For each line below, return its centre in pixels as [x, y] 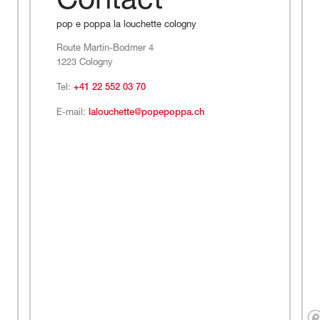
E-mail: [72, 113]
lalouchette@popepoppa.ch [146, 113]
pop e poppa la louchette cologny [126, 25]
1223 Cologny [84, 63]
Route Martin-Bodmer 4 [105, 49]
